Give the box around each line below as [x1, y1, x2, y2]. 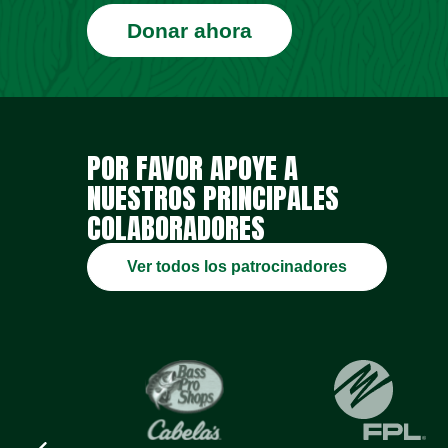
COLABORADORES [87, 206, 265, 249]
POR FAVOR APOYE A [87, 146, 298, 189]
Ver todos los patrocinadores [127, 258, 347, 275]
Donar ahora [127, 19, 252, 42]
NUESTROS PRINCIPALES [87, 176, 339, 219]
